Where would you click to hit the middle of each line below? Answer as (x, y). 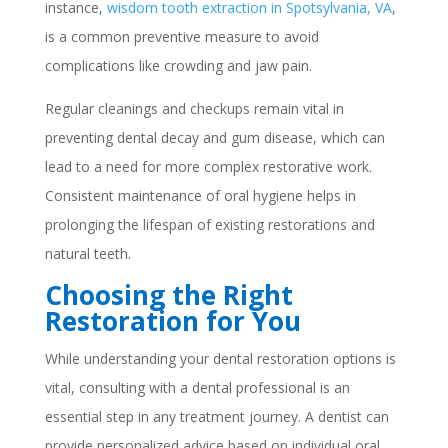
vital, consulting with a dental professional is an (197, 387)
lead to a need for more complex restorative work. (208, 166)
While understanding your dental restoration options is (220, 358)
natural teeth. (87, 253)
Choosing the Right (168, 295)
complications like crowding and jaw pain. (178, 65)
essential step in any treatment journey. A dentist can (216, 416)
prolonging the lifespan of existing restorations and (209, 224)
